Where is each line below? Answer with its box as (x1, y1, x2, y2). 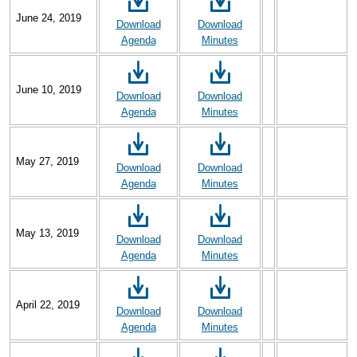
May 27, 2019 (15, 155, 79, 168)
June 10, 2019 (15, 84, 81, 96)
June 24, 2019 (15, 12, 81, 25)
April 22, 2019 (15, 299, 80, 312)
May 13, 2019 (15, 227, 79, 240)
